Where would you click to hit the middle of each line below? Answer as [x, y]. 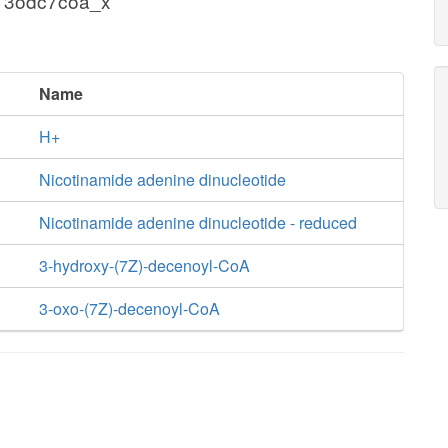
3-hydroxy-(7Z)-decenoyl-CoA [144, 265]
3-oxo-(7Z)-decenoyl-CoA [129, 308]
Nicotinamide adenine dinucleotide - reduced [197, 222]
